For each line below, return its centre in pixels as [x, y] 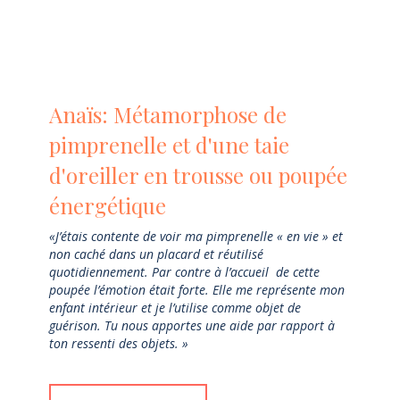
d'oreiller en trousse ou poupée [198, 175]
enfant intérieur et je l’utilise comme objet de [175, 308]
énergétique [108, 206]
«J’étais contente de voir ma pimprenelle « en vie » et [196, 237]
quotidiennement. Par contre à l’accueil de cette [184, 272]
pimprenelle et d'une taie [169, 145]
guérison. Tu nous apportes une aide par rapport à [192, 326]
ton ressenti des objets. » [119, 344]
